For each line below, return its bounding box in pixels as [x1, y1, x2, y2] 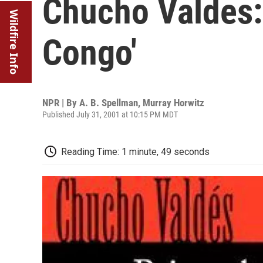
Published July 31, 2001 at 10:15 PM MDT [42, 110, 178, 119]
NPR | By [42, 97, 79, 109]
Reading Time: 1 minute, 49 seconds [61, 146, 210, 157]
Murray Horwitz [143, 97, 204, 109]
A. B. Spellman [79, 97, 138, 109]
